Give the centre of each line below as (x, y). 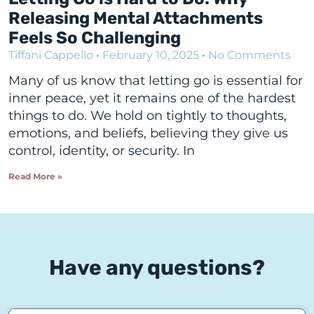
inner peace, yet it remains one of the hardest (152, 98)
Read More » (35, 176)
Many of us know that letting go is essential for (156, 80)
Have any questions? (157, 267)
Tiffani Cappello (52, 55)
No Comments (248, 55)
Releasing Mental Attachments (136, 18)
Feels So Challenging (95, 37)
